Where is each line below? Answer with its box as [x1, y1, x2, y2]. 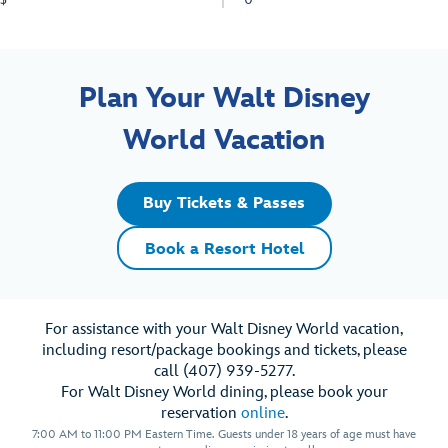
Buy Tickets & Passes [143, 193, 305, 213]
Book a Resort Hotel [144, 239, 304, 259]
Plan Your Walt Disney [78, 81, 370, 115]
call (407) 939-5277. [153, 361, 295, 381]
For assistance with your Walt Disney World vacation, [45, 319, 403, 339]
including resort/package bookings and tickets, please [41, 340, 407, 360]
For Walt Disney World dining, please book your [60, 382, 388, 402]
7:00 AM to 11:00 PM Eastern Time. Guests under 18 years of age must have [32, 426, 416, 442]
